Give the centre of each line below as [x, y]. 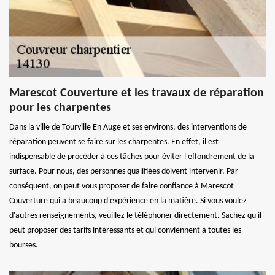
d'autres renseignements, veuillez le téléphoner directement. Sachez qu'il [135, 215]
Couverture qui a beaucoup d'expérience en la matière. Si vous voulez [128, 201]
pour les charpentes [60, 108]
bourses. [24, 245]
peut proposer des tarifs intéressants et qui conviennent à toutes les [125, 230]
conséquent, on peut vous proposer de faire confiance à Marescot [122, 186]
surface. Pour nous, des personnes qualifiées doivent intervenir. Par [124, 171]
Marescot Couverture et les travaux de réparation [137, 93]
